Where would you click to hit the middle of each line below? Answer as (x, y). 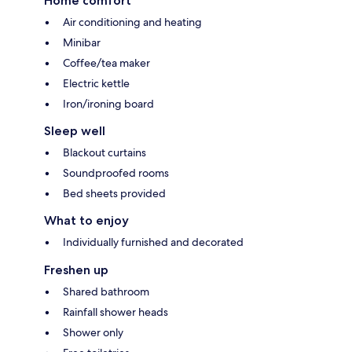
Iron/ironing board (108, 104)
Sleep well (75, 131)
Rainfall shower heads (115, 312)
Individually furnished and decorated (153, 242)
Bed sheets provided (114, 194)
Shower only (93, 333)
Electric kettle (96, 84)
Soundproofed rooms (116, 173)
